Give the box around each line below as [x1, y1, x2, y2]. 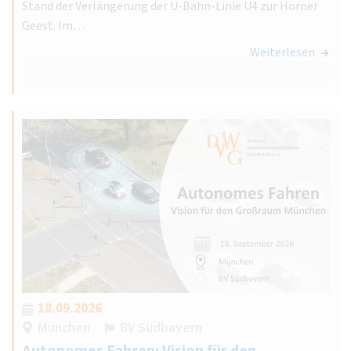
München [38, 317, 90, 338]
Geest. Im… [22, 16, 85, 34]
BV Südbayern [120, 317, 202, 338]
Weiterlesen [250, 43, 315, 61]
